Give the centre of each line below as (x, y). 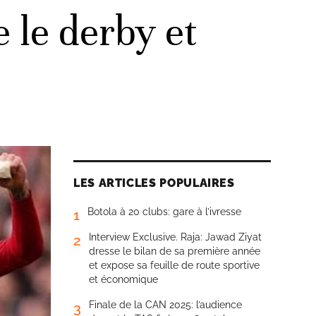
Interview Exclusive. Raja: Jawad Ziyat (175, 237)
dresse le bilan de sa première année (175, 251)
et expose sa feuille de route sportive (174, 265)
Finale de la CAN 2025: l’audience (165, 305)
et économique (123, 279)
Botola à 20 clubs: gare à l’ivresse (164, 212)
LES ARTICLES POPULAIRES (154, 183)
